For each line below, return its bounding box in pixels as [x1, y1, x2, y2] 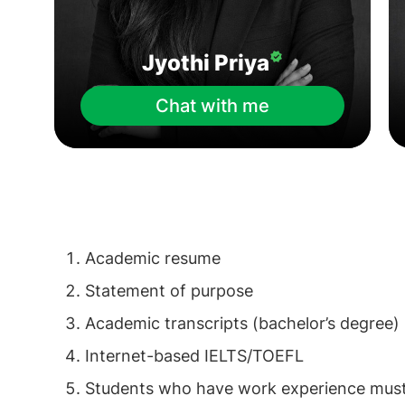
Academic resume [85, 249, 221, 268]
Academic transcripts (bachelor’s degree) [85, 314, 400, 333]
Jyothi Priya [142, 50, 269, 76]
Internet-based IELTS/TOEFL [85, 346, 304, 365]
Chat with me [155, 95, 269, 117]
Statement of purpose [85, 281, 253, 300]
